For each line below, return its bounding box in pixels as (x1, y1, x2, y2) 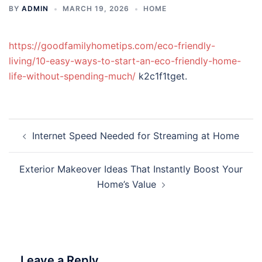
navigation (8, 134, 80, 151)
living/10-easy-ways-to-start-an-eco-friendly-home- (9, 55, 241, 67)
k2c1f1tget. (136, 70, 187, 82)
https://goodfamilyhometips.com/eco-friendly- (9, 40, 215, 51)
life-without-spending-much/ (9, 70, 136, 82)
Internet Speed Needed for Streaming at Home (32, 130, 239, 142)
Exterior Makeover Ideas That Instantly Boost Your (19, 163, 243, 175)
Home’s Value (96, 178, 156, 190)
